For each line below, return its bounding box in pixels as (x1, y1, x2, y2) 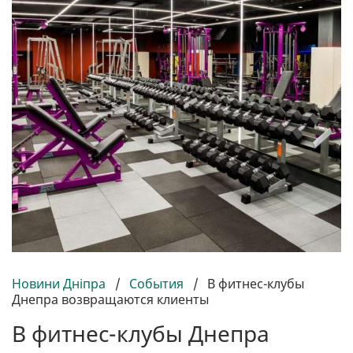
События (129, 274, 184, 292)
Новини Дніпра (12, 274, 109, 292)
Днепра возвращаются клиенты (12, 290, 209, 308)
